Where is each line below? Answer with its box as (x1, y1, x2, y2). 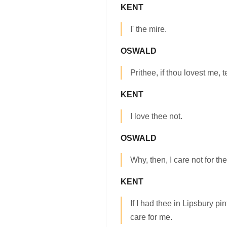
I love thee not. (130, 112, 182, 121)
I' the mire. (130, 25, 167, 34)
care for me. (130, 213, 172, 222)
